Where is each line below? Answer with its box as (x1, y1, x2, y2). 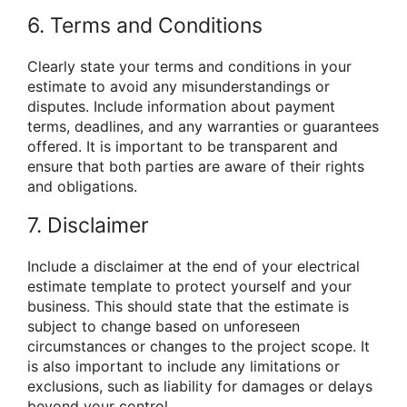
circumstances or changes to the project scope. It (27, 337, 370, 356)
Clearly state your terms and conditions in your (27, 56, 352, 75)
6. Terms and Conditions (27, 12, 263, 38)
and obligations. (27, 176, 137, 195)
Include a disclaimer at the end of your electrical (27, 257, 360, 276)
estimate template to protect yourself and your (27, 277, 352, 296)
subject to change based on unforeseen (27, 317, 300, 336)
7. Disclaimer (27, 213, 149, 239)
